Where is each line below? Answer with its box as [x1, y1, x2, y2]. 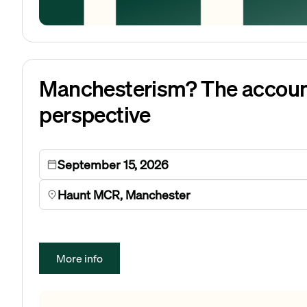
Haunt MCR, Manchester [58, 185, 191, 204]
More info [56, 249, 103, 267]
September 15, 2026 [58, 155, 169, 174]
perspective [39, 97, 151, 132]
